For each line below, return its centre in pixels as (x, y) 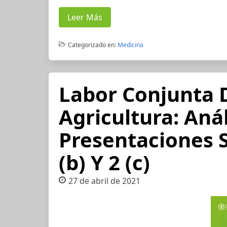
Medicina (130, 45)
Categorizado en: (92, 45)
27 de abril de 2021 (104, 181)
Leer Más (85, 17)
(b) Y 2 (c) (104, 162)
